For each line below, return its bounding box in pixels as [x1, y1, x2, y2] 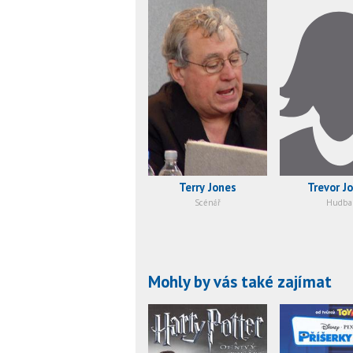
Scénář [195, 197, 221, 209]
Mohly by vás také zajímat [148, 271, 332, 293]
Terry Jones [179, 180, 236, 195]
